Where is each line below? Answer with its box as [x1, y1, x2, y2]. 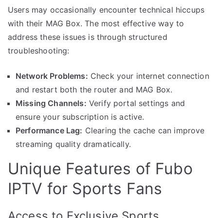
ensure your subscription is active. [16, 111, 145, 122]
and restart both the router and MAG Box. [16, 84, 173, 94]
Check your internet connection [88, 71, 209, 81]
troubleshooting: [8, 45, 70, 55]
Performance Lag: [16, 125, 83, 135]
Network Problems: [16, 71, 88, 81]
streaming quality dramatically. [16, 139, 131, 149]
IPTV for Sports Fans [8, 179, 163, 198]
